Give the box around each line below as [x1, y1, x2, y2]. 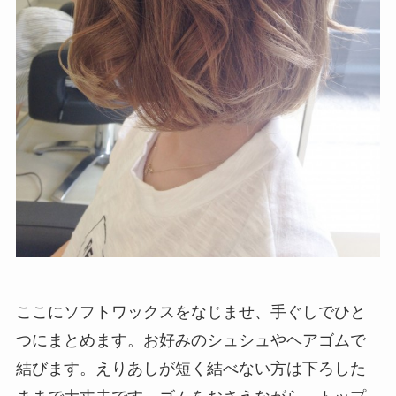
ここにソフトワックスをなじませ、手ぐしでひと [15, 303, 366, 322]
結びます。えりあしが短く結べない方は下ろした [15, 360, 366, 378]
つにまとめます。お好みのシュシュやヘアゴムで [15, 331, 366, 350]
